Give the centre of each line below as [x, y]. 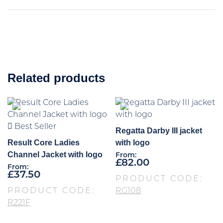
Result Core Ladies [44, 143]
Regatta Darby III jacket [159, 131]
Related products [56, 78]
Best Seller [34, 127]
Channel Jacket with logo [55, 155]
